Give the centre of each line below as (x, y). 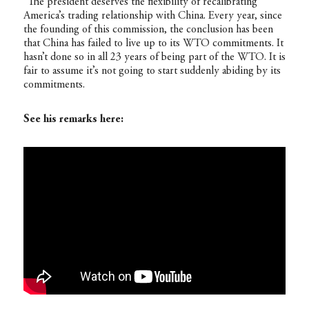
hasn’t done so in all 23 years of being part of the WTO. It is (154, 57)
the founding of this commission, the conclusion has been (148, 29)
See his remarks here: (73, 119)
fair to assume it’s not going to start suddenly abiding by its (152, 71)
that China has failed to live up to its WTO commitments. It (153, 43)
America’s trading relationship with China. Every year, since (152, 16)
